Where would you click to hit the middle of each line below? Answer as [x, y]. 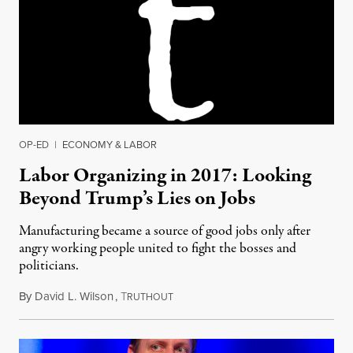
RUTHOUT [150, 297]
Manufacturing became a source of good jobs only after [165, 231]
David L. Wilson [74, 296]
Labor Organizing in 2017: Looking [165, 176]
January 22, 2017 [213, 296]
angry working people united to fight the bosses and [158, 249]
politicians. [49, 266]
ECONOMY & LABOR [110, 145]
